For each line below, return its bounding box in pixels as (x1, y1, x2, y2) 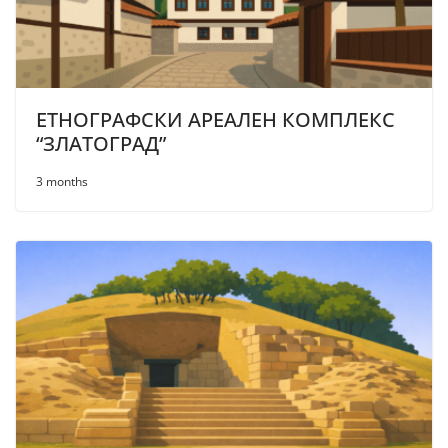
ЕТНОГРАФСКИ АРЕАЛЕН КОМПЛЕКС (36, 105, 395, 133)
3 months (36, 172, 88, 190)
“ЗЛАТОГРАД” (36, 129, 166, 157)
